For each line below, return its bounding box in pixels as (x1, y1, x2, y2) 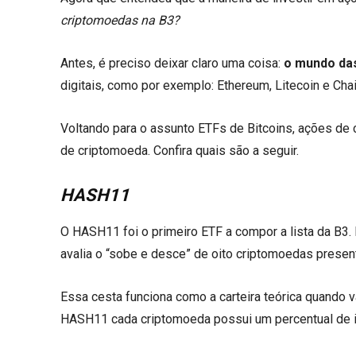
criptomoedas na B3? (60, 12, 180, 28)
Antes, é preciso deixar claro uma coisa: (60, 55, 284, 71)
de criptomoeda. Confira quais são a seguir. (60, 142, 299, 158)
